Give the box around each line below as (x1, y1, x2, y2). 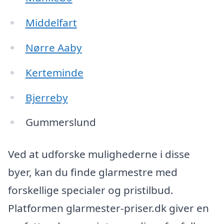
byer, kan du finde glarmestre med (8, 165, 177, 179)
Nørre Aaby (25, 40, 82, 54)
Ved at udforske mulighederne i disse (8, 147, 190, 161)
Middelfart (25, 15, 77, 29)
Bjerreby (25, 90, 68, 104)
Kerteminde (25, 65, 83, 79)
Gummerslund (25, 115, 96, 129)
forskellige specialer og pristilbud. (8, 183, 173, 197)
